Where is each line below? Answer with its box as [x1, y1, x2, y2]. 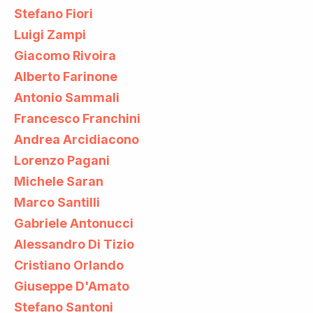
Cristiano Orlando [14, 257, 124, 272]
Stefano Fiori [14, 6, 93, 21]
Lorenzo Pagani [14, 152, 110, 168]
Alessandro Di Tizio [14, 236, 134, 252]
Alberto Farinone [14, 68, 117, 84]
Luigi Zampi [14, 27, 86, 42]
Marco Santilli [14, 194, 100, 210]
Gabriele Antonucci [14, 215, 133, 231]
